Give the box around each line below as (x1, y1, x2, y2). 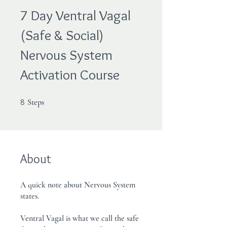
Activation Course (20, 66, 120, 83)
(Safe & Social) (20, 26, 103, 44)
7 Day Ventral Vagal (20, 7, 131, 24)
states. (20, 191, 43, 201)
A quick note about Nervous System (20, 180, 135, 190)
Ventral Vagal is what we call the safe (20, 213, 139, 223)
